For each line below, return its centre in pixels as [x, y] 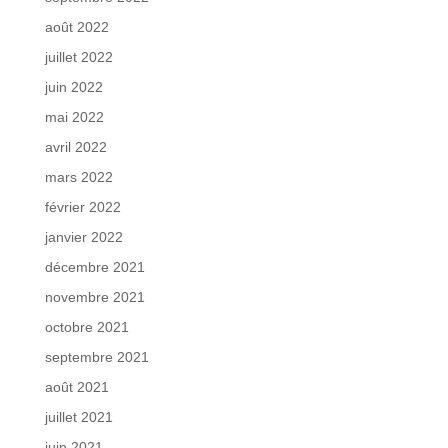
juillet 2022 [78, 56]
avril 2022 [75, 146]
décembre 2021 [94, 266]
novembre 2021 [94, 296]
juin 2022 [73, 86]
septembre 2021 [96, 356]
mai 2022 [74, 116]
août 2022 [76, 26]
